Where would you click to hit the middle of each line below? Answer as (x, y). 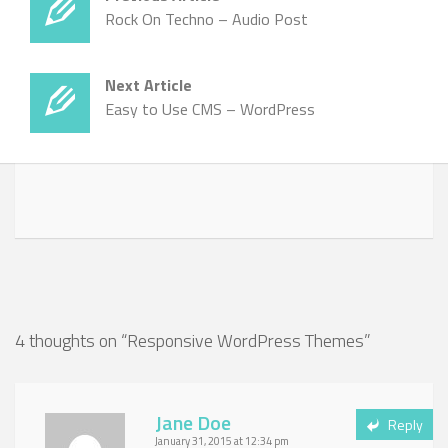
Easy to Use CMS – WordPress (210, 108)
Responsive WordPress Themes (245, 340)
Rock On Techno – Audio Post (206, 18)
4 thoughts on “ (71, 340)
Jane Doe (193, 422)
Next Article (148, 84)
